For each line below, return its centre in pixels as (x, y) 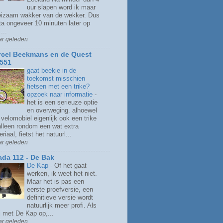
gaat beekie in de (52, 71)
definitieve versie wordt (60, 197)
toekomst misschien (56, 79)
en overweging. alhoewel (62, 111)
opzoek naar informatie (61, 95)
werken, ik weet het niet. (62, 173)
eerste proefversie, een (60, 189)
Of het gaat (70, 165)
